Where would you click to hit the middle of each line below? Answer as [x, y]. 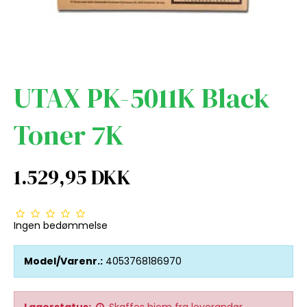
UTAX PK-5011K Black [142, 98]
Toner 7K [69, 135]
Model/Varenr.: [63, 261]
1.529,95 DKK [72, 177]
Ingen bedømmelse [61, 225]
